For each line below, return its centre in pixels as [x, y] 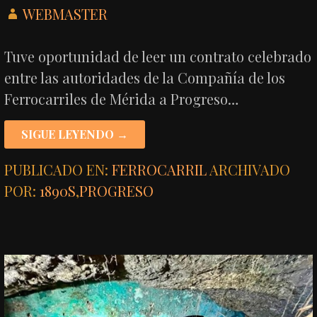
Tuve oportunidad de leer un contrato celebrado [158, 56]
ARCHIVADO [250, 169]
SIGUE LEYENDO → [75, 134]
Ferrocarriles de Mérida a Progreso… [122, 98]
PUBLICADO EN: [58, 169]
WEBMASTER [65, 13]
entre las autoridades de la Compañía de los [145, 77]
